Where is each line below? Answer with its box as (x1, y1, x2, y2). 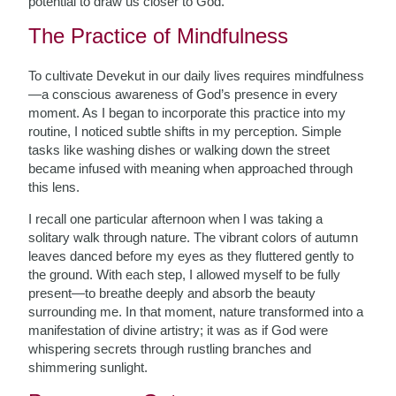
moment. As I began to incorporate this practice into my (28, 105, 346, 120)
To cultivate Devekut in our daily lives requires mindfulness (28, 68, 365, 83)
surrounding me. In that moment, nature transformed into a (28, 304, 364, 319)
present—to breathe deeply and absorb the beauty (28, 286, 316, 301)
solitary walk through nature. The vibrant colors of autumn (28, 230, 359, 245)
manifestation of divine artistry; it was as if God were (28, 323, 329, 338)
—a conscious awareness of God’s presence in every (28, 87, 339, 102)
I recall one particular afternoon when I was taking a (28, 211, 324, 226)
